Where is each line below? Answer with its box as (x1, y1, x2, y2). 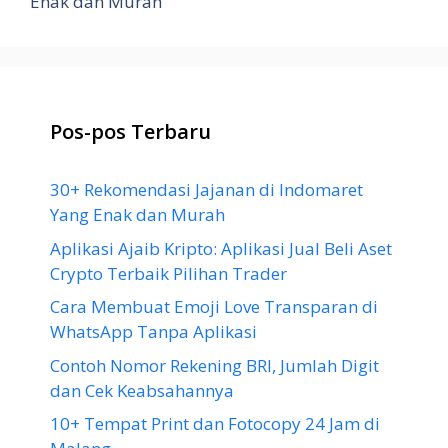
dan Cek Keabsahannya (50, 378, 234, 402)
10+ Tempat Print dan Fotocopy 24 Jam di (50, 412, 380, 435)
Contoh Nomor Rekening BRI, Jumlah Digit (50, 353, 379, 377)
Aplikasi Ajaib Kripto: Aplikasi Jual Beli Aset (50, 236, 392, 260)
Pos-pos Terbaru (50, 118, 211, 145)
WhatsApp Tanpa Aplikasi (50, 320, 257, 343)
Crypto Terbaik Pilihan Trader (50, 261, 287, 285)
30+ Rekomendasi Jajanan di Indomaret (50, 178, 363, 201)
